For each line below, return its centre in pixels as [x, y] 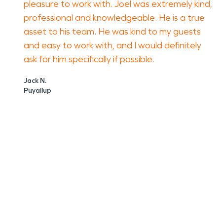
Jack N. [35, 81]
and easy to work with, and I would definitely [112, 45]
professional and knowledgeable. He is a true [114, 18]
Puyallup [37, 91]
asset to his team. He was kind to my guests [112, 32]
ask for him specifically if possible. [89, 59]
